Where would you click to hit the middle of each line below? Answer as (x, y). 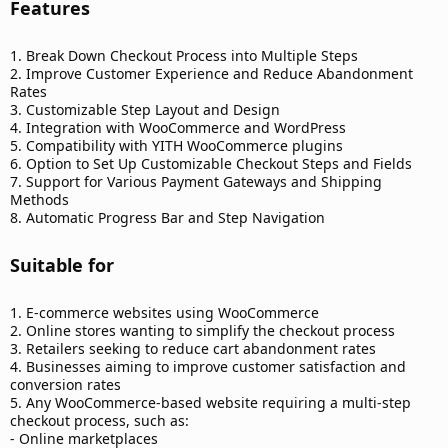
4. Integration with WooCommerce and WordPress (178, 128)
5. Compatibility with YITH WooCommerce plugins (176, 146)
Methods (39, 200)
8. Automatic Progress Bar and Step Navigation (167, 218)
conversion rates (65, 385)
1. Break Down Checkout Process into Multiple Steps (184, 56)
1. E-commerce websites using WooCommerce (164, 313)
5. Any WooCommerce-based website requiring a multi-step (210, 403)
